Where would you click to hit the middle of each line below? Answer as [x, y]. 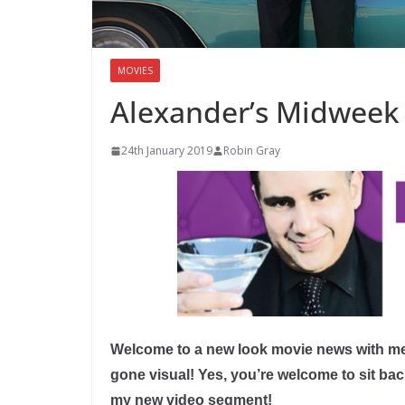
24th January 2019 [167, 151]
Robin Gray [252, 151]
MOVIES [135, 71]
